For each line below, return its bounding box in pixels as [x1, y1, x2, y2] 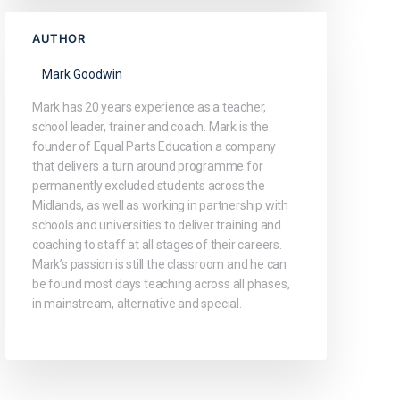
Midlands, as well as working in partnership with [32, 197, 288, 212]
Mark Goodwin [42, 66, 122, 81]
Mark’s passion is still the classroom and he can [32, 256, 287, 271]
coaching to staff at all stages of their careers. [32, 237, 282, 252]
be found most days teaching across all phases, [32, 276, 290, 291]
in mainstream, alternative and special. [32, 296, 242, 311]
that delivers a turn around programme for [32, 158, 263, 173]
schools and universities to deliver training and [32, 217, 281, 232]
